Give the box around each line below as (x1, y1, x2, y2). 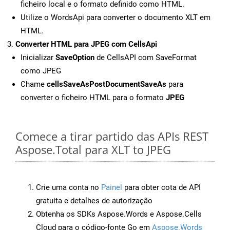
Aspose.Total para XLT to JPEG (15, 142, 171, 158)
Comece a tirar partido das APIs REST (15, 128, 208, 144)
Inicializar (21, 53, 55, 63)
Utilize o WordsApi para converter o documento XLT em (21, 13, 210, 23)
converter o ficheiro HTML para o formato (21, 93, 166, 103)
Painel (101, 183, 122, 193)
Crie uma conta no (36, 183, 101, 193)
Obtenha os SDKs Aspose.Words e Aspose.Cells (36, 209, 202, 219)
